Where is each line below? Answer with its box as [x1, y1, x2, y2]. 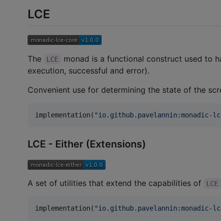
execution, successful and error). [28, 65, 149, 75]
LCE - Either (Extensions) [28, 138, 146, 150]
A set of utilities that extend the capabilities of [28, 178, 204, 188]
